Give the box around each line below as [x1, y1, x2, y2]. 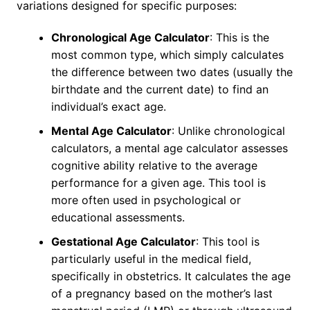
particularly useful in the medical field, [51, 252, 251, 266]
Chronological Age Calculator [51, 30, 210, 45]
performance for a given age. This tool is [51, 176, 266, 190]
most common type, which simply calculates [51, 48, 284, 62]
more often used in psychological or [51, 193, 241, 208]
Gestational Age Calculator [51, 235, 196, 249]
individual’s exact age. [51, 100, 166, 114]
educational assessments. [51, 210, 185, 225]
